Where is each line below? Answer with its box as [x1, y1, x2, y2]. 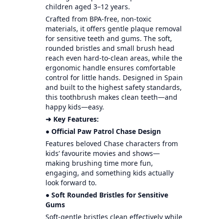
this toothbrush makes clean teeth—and [45, 92, 177, 102]
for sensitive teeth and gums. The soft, [45, 33, 172, 43]
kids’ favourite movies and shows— [45, 148, 160, 158]
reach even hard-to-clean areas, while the [45, 53, 182, 63]
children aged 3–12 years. [45, 1, 130, 11]
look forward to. [45, 177, 97, 187]
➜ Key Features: [45, 114, 99, 124]
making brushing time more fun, [45, 158, 153, 168]
